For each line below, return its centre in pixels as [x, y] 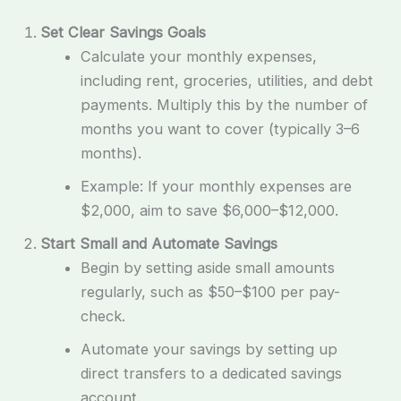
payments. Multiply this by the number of [224, 105]
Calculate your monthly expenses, [198, 57]
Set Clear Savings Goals [124, 33]
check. [102, 316]
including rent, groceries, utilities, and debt [226, 81]
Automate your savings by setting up [209, 350]
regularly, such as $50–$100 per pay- [210, 292]
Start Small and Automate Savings [159, 244]
